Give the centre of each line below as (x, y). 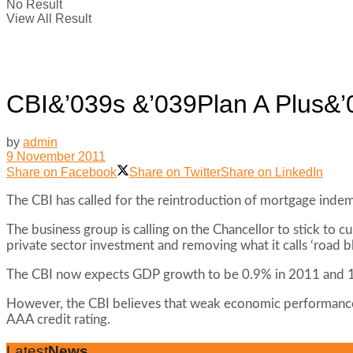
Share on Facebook (61, 173)
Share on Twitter (175, 173)
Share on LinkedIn (272, 173)
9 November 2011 (56, 157)
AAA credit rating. (58, 320)
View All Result (49, 18)
